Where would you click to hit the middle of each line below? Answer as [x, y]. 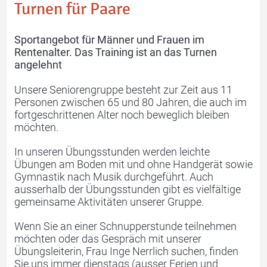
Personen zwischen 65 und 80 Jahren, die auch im [131, 102]
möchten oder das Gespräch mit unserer [108, 238]
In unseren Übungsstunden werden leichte [112, 151]
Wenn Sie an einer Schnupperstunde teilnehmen [125, 226]
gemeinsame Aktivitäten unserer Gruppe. [109, 201]
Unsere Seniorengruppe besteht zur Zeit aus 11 [123, 89]
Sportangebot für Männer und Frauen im [109, 39]
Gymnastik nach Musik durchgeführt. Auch [114, 176]
